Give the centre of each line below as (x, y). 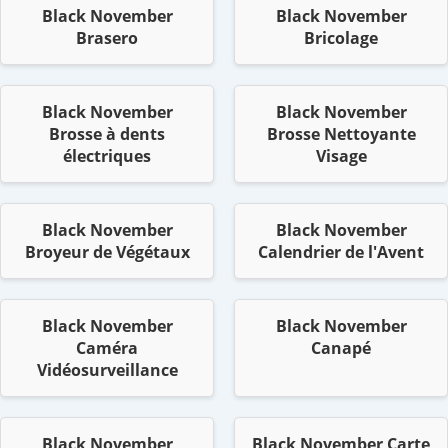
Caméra (107, 348)
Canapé (341, 348)
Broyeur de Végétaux (107, 252)
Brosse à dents (107, 134)
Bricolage (341, 38)
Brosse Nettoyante (341, 134)
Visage (341, 156)
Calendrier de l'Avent (341, 252)
